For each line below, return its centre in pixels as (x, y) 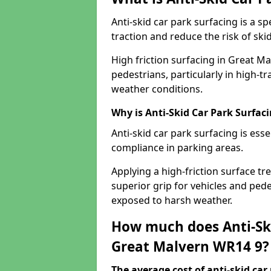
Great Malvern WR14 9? (190, 247)
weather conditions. (157, 89)
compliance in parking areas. (177, 148)
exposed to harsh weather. (172, 200)
